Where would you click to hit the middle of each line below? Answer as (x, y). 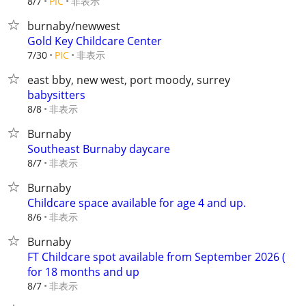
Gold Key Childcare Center (95, 41)
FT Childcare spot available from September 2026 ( (156, 257)
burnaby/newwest (74, 26)
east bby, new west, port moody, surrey (129, 80)
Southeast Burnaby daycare (99, 149)
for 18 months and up (83, 272)
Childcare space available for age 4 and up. (137, 203)
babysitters (56, 95)
